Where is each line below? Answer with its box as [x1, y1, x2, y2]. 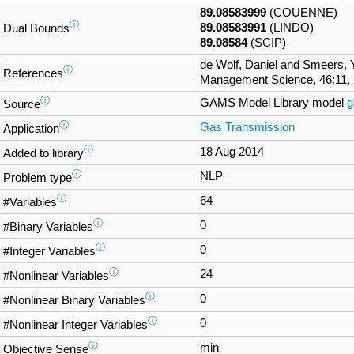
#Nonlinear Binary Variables [3, 294, 145, 307]
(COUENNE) [266, 6, 337, 20]
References [3, 67, 63, 81]
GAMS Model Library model [200, 96, 347, 110]
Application [3, 122, 59, 136]
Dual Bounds [3, 22, 70, 36]
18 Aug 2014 [200, 145, 264, 159]
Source [3, 98, 40, 111]
